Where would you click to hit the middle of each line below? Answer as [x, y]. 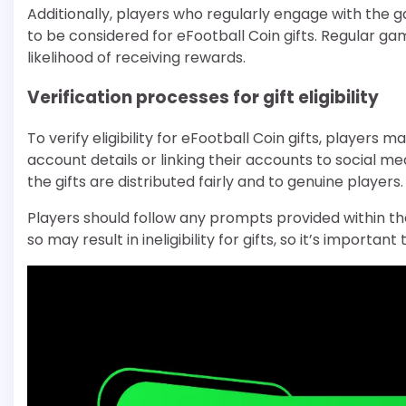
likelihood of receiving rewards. [136, 57]
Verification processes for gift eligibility [203, 98]
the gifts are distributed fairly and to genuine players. [215, 182]
